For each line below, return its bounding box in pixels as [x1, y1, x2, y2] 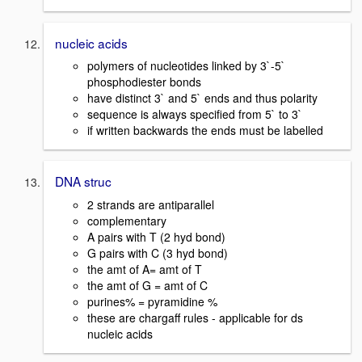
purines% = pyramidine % [87, 293, 217, 309]
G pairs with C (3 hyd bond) [87, 244, 228, 261]
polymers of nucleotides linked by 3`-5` [87, 57, 285, 74]
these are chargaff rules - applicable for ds [87, 309, 303, 326]
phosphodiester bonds [87, 74, 201, 90]
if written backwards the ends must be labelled [87, 122, 323, 139]
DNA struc [55, 172, 112, 191]
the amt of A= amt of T [87, 260, 202, 277]
